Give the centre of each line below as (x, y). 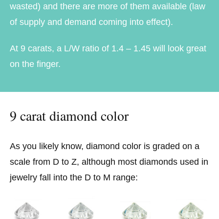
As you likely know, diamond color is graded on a (105, 146)
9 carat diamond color (69, 116)
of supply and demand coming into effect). (93, 22)
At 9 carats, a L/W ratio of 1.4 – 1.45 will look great (108, 48)
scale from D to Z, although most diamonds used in (109, 162)
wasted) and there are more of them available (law (108, 7)
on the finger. (35, 64)
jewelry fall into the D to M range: (74, 178)
